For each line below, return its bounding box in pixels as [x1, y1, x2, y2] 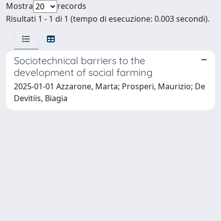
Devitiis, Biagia [14, 92, 68, 104]
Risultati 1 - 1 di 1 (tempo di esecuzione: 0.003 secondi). [6, 13, 210, 24]
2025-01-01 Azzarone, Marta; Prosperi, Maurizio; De [14, 80, 205, 92]
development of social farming [14, 66, 152, 78]
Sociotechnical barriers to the [14, 54, 145, 67]
